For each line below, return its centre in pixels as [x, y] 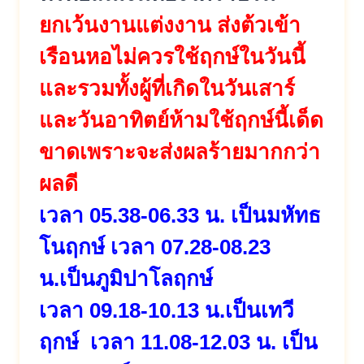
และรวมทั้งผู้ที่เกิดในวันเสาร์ [167, 88]
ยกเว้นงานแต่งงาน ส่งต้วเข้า [170, 25]
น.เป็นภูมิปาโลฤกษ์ [126, 278]
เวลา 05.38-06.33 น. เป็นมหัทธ [180, 215]
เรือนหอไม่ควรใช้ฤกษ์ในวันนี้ [172, 56]
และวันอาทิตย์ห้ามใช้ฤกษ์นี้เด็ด [181, 120]
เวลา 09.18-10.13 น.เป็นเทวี [167, 310]
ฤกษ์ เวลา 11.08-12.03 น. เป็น [178, 342]
